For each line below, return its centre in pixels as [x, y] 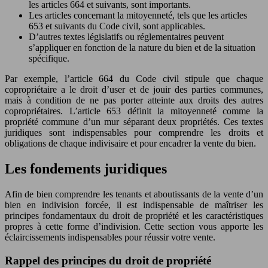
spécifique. [49, 59]
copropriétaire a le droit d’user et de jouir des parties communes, [134, 90]
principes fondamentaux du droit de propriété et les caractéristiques [134, 216]
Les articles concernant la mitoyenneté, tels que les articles [138, 16]
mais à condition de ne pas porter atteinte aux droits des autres [134, 100]
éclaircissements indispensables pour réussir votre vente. [110, 237]
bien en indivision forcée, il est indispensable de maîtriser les [134, 205]
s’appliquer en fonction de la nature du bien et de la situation [142, 48]
